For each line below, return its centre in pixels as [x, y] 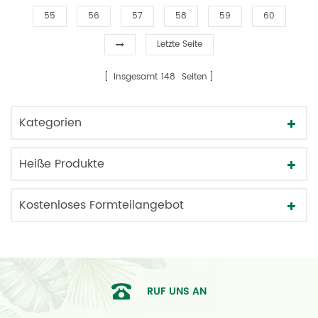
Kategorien [50, 123]
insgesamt [134, 77]
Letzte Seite [180, 45]
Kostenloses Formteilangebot [102, 205]
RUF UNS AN [177, 292]
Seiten [193, 77]
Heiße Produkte [62, 164]
